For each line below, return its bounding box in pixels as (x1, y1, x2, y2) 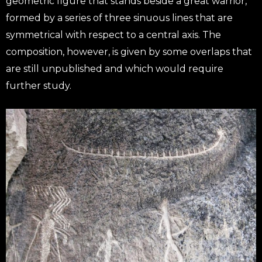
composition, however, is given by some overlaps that (6, 46, 252, 58)
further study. (6, 80, 71, 92)
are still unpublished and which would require (6, 63, 223, 75)
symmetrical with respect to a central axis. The (6, 29, 221, 41)
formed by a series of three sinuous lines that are (6, 12, 233, 24)
